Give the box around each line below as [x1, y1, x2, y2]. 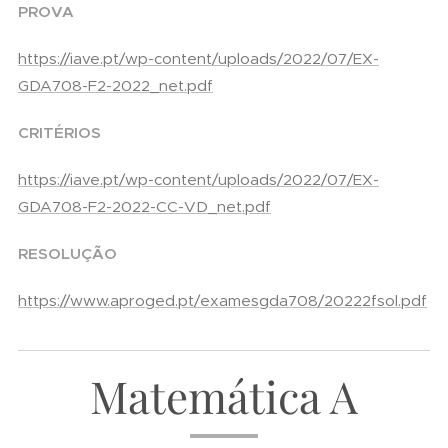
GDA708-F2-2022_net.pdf [18, 76, 213, 95]
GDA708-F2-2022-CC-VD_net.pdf [18, 197, 271, 216]
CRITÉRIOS [18, 123, 101, 142]
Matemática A [90, 366, 358, 425]
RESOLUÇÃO [18, 244, 117, 263]
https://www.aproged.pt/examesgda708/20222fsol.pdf [18, 291, 427, 310]
